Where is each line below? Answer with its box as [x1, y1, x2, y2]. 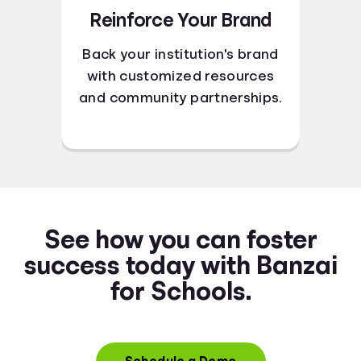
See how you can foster [44, 226, 317, 252]
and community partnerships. [79, 89, 282, 105]
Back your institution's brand [82, 46, 279, 61]
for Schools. [110, 277, 251, 304]
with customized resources [86, 68, 275, 83]
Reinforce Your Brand [89, 10, 272, 30]
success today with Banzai [23, 251, 338, 278]
